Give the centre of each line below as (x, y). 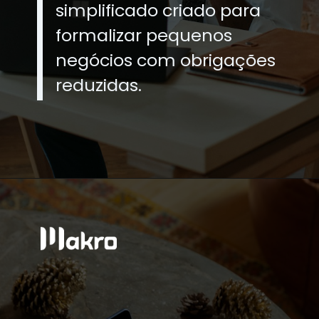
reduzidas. (99, 85)
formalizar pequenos (144, 36)
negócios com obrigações (166, 61)
